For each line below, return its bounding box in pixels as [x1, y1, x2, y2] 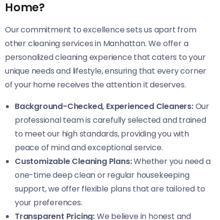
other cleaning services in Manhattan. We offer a [5, 37, 189, 49]
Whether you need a [132, 155, 211, 167]
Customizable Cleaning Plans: [15, 155, 132, 167]
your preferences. [15, 196, 82, 208]
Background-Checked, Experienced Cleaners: [15, 100, 193, 112]
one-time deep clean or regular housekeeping [15, 169, 190, 181]
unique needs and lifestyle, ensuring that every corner [5, 65, 207, 77]
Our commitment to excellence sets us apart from [5, 24, 196, 35]
